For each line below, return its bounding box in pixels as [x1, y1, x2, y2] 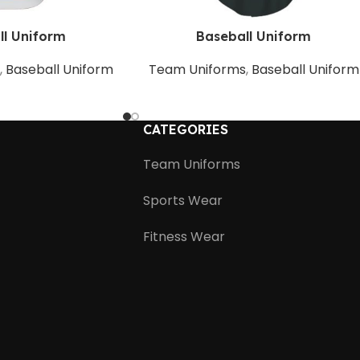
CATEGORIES [142, 121, 228, 137]
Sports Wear [142, 190, 223, 210]
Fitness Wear [142, 227, 225, 246]
